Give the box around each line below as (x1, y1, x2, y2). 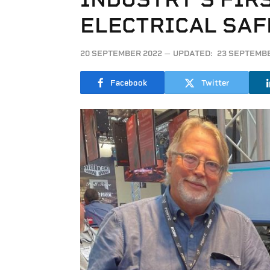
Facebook (110, 78, 147, 87)
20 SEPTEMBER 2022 (80, 49, 162, 58)
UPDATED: (173, 49, 213, 58)
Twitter (201, 78, 229, 87)
